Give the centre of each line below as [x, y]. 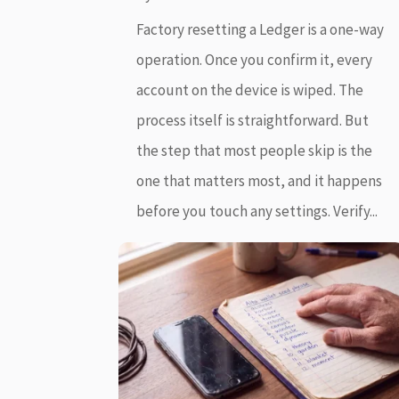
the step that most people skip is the [255, 151]
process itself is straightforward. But [253, 121]
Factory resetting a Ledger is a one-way [261, 30]
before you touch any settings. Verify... [257, 212]
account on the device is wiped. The [250, 90]
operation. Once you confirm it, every [255, 60]
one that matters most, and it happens [260, 181]
